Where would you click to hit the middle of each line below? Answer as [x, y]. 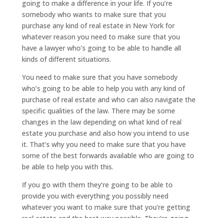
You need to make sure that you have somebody [100, 77]
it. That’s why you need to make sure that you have [104, 144]
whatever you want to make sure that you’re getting [106, 207]
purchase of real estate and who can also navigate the [109, 99]
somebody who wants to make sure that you [94, 14]
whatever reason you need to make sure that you [101, 36]
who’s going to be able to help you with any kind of [103, 88]
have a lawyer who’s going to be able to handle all [101, 48]
